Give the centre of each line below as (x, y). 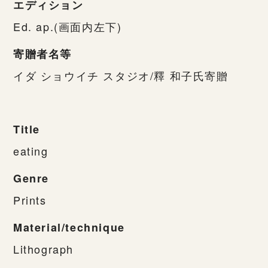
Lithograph (43, 249)
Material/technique (69, 227)
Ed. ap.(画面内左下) (68, 26)
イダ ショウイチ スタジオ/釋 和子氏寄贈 (121, 75)
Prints (30, 200)
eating (31, 150)
